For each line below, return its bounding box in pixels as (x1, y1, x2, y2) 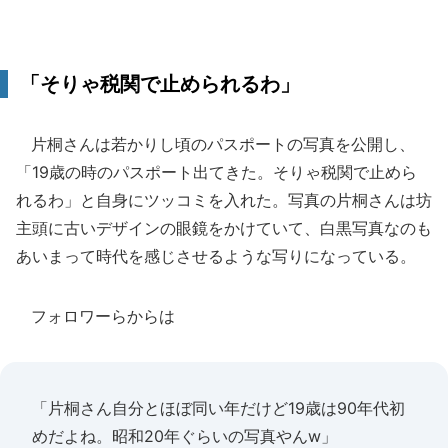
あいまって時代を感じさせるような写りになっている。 (16, 246, 416, 266)
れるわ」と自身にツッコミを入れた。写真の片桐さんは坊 (16, 190, 432, 210)
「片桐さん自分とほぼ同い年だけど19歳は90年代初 (32, 398, 405, 418)
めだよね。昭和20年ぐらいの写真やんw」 (32, 426, 337, 446)
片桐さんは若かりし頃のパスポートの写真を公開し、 (16, 134, 415, 154)
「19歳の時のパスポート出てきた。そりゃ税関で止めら (16, 162, 417, 182)
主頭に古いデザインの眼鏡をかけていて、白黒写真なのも (16, 218, 432, 238)
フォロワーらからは (16, 306, 175, 326)
